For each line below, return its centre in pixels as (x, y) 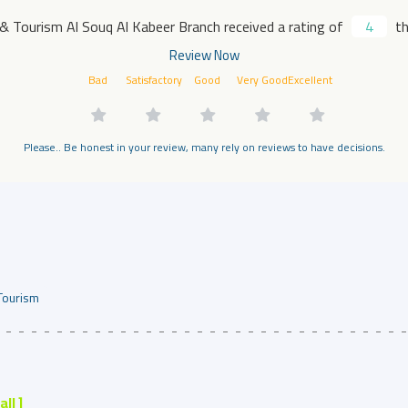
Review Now (204, 55)
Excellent (310, 80)
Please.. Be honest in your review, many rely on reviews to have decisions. (204, 147)
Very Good (262, 80)
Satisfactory (153, 80)
